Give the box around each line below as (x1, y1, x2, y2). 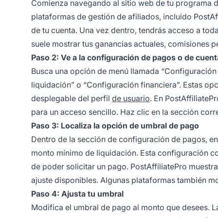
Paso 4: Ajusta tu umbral (31, 188, 124, 199)
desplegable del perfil (31, 93, 112, 103)
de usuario (112, 93, 150, 103)
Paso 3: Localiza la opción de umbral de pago (31, 120, 199, 130)
